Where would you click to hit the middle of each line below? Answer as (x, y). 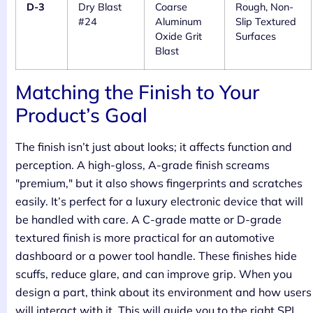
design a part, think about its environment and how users (163, 292)
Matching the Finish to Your (137, 92)
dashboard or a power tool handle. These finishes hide (156, 256)
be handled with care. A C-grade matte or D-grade (148, 220)
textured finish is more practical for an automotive (145, 238)
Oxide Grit (179, 37)
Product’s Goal (81, 115)
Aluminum (179, 22)
